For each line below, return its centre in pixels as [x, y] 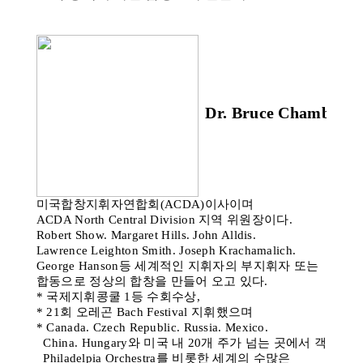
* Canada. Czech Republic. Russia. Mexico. [152, 327]
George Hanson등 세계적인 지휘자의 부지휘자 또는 [177, 266]
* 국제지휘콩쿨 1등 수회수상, [118, 297]
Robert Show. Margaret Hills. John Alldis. [146, 235]
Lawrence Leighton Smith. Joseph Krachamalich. [166, 250]
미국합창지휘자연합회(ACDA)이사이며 [145, 204]
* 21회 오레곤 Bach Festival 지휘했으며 [145, 312]
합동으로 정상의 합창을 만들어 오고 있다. [152, 281]
